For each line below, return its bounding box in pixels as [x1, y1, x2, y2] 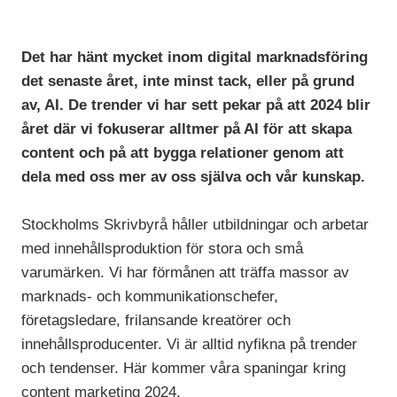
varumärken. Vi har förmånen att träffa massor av [21, 263, 350, 281]
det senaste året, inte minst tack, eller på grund [21, 72, 355, 90]
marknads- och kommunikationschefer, [21, 287, 279, 305]
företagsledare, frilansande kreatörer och [21, 311, 292, 329]
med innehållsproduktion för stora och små [21, 239, 304, 257]
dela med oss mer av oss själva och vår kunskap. [21, 167, 366, 185]
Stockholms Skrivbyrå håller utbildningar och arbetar [21, 215, 370, 233]
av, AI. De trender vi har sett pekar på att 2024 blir [21, 96, 371, 113]
